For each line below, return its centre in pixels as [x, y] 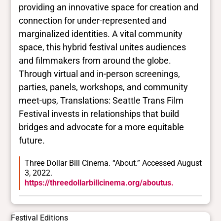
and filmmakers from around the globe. [95, 61]
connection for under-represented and [93, 21]
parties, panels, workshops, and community [104, 87]
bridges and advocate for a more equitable [102, 127]
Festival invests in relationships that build [99, 114]
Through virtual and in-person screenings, [100, 74]
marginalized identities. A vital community [101, 34]
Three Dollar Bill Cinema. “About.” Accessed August [113, 163]
